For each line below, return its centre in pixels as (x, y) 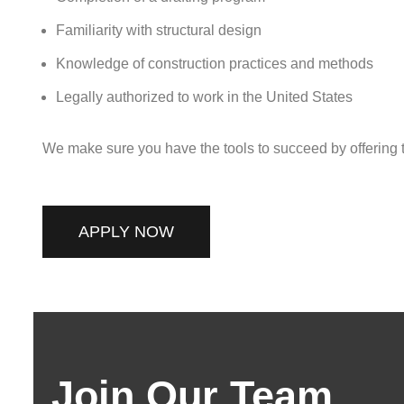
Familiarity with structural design (159, 30)
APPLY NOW (126, 232)
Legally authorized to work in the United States (204, 97)
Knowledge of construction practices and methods (215, 64)
